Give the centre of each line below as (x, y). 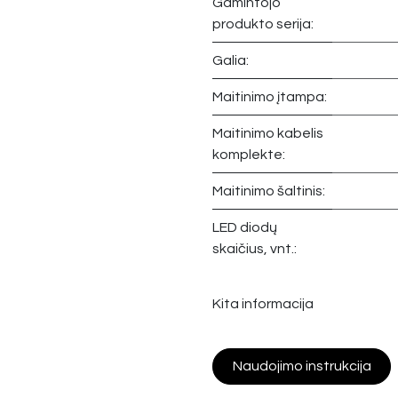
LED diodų (245, 228)
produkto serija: (263, 24)
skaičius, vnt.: (255, 249)
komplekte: (249, 155)
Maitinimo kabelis (268, 134)
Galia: (231, 61)
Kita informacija (263, 303)
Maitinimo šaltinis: (269, 191)
